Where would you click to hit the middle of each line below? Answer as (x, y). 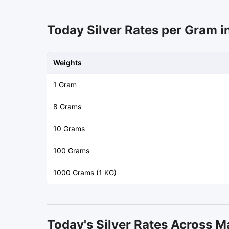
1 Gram (65, 85)
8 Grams (67, 107)
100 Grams (71, 151)
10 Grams (69, 129)
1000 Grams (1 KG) (85, 173)
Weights (67, 63)
